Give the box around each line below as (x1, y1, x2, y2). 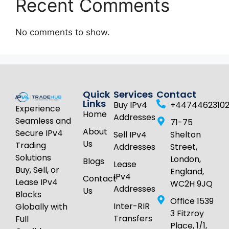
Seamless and (15, 115, 71, 127)
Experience (15, 103, 60, 115)
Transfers (113, 213, 153, 225)
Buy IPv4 (113, 99, 148, 111)
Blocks (15, 189, 41, 201)
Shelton (170, 129, 201, 141)
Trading (15, 140, 46, 152)
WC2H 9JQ (170, 178, 213, 190)
